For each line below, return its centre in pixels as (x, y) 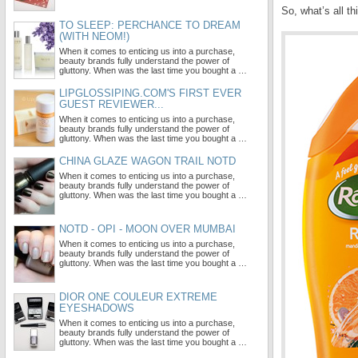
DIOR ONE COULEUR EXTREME (138, 297)
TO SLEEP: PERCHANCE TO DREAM (150, 25)
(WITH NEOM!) (94, 36)
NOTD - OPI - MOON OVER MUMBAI (147, 229)
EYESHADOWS (97, 308)
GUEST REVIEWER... (111, 104)
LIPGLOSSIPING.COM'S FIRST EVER (150, 93)
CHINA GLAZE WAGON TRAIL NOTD (147, 161)
